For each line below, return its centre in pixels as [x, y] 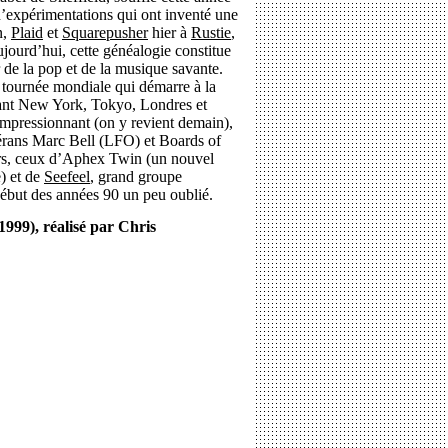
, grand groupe [136, 176]
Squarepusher [105, 32]
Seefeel [67, 176]
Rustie [211, 32]
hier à [169, 32]
